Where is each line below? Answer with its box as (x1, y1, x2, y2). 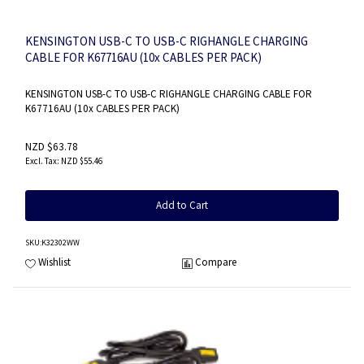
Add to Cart (156, 197, 208, 212)
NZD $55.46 (61, 154, 102, 167)
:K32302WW (40, 236, 80, 248)
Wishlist (38, 255, 71, 270)
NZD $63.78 (25, 139, 78, 154)
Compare (195, 255, 236, 270)
